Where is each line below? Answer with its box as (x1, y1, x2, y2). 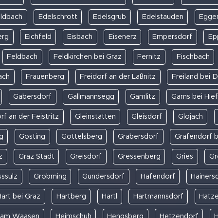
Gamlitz (130, 92, 155, 100)
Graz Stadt (18, 152, 54, 160)
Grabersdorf (118, 132, 159, 140)
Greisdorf (70, 152, 102, 160)
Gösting (19, 132, 46, 140)
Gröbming (33, 172, 67, 180)
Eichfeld (24, 33, 52, 40)
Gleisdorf (131, 112, 163, 120)
